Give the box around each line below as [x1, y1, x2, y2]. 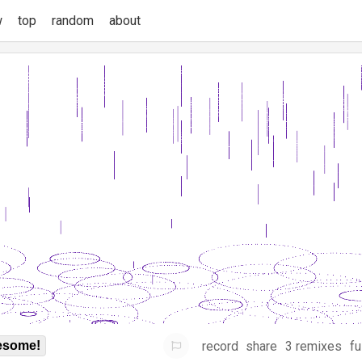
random [51, 12, 94, 28]
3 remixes [285, 338, 343, 354]
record [202, 338, 239, 354]
